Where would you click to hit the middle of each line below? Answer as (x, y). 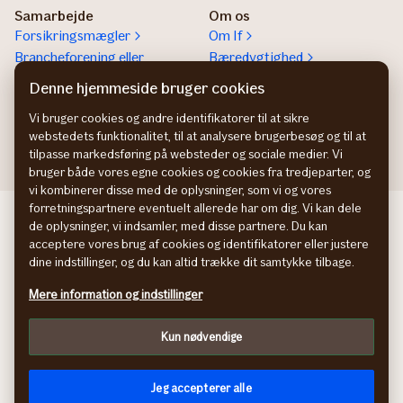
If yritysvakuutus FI (194, 237)
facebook (220, 366)
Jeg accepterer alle (201, 388)
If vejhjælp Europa (69, 101)
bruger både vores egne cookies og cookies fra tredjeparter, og (200, 172)
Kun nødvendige (201, 337)
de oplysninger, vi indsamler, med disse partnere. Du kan (178, 226)
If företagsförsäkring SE (194, 216)
